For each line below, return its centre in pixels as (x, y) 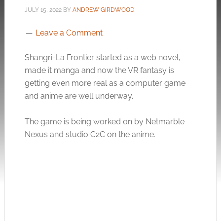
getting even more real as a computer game (105, 83)
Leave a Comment (69, 33)
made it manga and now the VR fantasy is (99, 70)
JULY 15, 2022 (43, 10)
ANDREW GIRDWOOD (103, 10)
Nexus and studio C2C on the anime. (90, 134)
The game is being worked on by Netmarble (104, 122)
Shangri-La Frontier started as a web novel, (102, 57)
